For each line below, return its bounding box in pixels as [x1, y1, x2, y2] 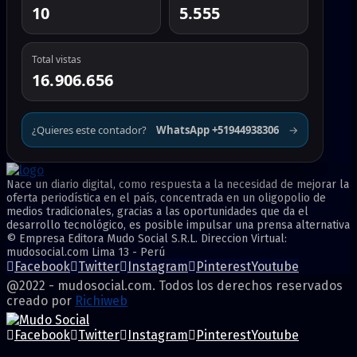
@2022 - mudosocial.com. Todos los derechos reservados [6, 277, 343, 293]
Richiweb [75, 292, 127, 308]
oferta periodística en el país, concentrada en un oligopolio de [6, 190, 326, 205]
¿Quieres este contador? [32, 122, 147, 137]
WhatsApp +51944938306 [156, 122, 279, 137]
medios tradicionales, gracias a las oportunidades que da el [6, 204, 308, 218]
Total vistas [32, 52, 81, 66]
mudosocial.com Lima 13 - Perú [6, 245, 165, 259]
